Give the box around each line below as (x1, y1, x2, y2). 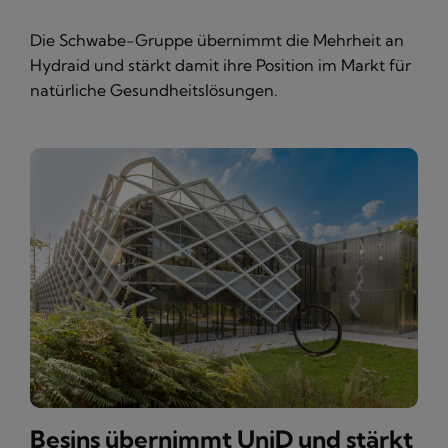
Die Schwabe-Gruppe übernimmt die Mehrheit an (30, 30, 404, 51)
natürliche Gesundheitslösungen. (30, 80, 278, 101)
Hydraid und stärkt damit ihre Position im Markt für (30, 55, 411, 76)
